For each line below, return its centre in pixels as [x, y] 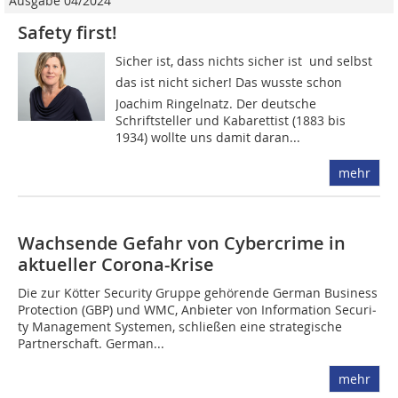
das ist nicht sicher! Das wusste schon [229, 82]
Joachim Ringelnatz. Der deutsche [216, 103]
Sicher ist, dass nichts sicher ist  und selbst [244, 60]
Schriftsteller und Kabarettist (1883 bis [231, 120]
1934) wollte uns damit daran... [208, 137]
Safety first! [68, 32]
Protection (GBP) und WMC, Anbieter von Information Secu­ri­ [197, 309]
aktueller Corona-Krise [116, 264]
